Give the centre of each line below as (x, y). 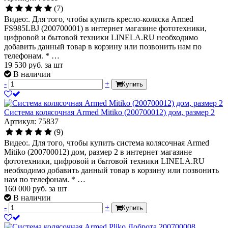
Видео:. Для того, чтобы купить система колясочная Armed (107, 142)
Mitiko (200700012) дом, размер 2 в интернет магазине (98, 152)
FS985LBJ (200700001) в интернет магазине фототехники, (105, 28)
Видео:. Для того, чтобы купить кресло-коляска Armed (99, 19)
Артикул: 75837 (31, 121)
